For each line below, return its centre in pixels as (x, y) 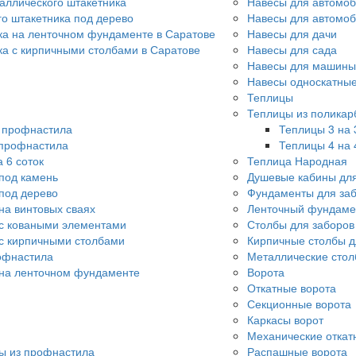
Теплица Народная (297, 161)
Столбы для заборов (301, 224)
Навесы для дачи (292, 34)
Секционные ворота (299, 304)
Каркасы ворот (285, 320)
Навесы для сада (292, 50)
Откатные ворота (292, 288)
